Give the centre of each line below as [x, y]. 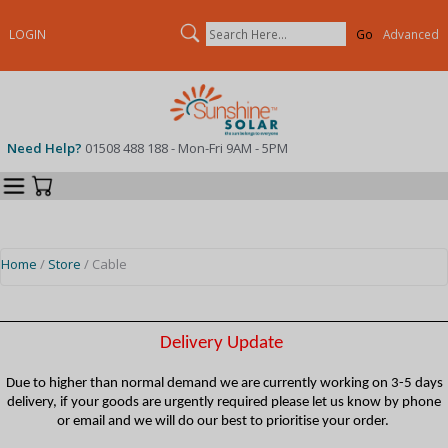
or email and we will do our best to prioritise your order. [224, 421]
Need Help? [45, 147]
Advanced [410, 34]
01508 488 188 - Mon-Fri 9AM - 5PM [186, 147]
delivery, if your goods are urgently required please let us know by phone [224, 402]
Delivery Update [221, 343]
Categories [91, 178]
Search [250, 25]
